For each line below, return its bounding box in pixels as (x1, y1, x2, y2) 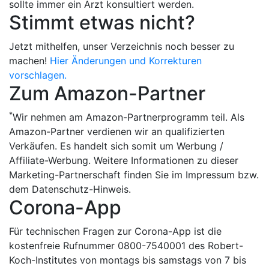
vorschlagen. (9, 68, 67, 81)
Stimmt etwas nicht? (9, 10, 195, 34)
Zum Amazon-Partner (9, 81, 205, 105)
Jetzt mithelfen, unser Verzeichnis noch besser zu (9, 40, 234, 52)
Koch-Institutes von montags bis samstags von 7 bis (9, 253, 246, 266)
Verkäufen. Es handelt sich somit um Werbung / (9, 139, 223, 152)
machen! (9, 54, 50, 67)
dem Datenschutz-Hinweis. (9, 183, 131, 195)
